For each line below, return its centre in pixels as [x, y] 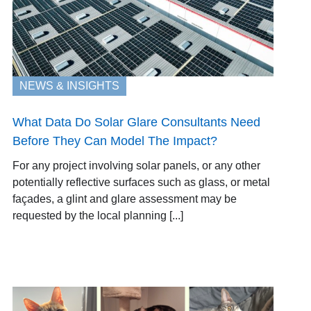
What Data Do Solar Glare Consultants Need [136, 123]
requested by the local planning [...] [98, 216]
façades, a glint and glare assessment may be [124, 199]
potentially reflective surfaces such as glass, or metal [141, 183]
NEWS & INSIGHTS [69, 86]
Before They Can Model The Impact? [115, 141]
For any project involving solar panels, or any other [136, 166]
